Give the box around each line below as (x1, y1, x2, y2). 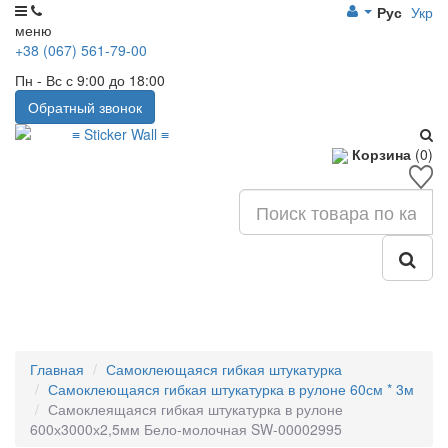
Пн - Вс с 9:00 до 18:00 (15, 70, 165, 90)
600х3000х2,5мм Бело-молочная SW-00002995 (30, 418, 342, 439)
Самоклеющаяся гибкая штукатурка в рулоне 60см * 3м (48, 378, 414, 399)
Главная (30, 358, 84, 379)
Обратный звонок (28, 97, 142, 117)
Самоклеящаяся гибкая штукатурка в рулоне (48, 398, 343, 419)
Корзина (352, 144, 411, 164)
